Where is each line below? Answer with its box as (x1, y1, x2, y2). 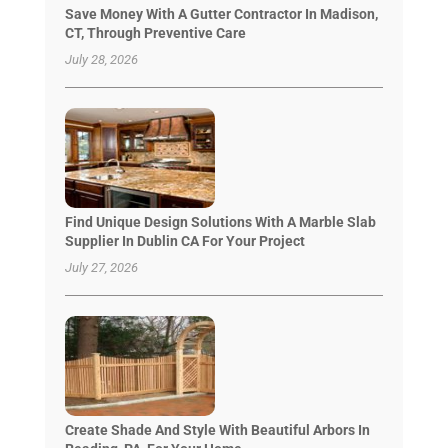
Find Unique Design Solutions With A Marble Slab (64, 213, 376, 230)
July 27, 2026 (64, 259, 138, 275)
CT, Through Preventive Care (64, 24, 246, 41)
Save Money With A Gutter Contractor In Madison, (64, 5, 378, 22)
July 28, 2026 (64, 51, 138, 67)
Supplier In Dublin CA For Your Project (64, 232, 305, 249)
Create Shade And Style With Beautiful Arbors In (64, 421, 370, 438)
